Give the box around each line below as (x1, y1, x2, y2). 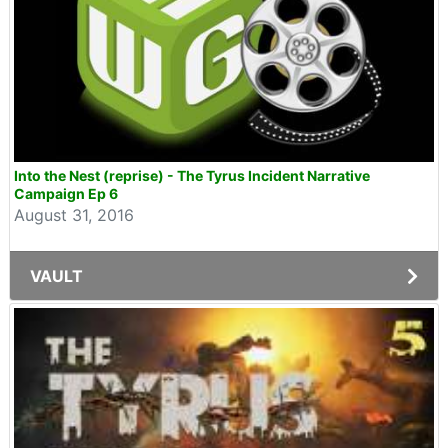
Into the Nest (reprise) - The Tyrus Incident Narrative (14, 167, 370, 184)
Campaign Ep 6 (14, 185, 118, 202)
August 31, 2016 (14, 205, 134, 225)
